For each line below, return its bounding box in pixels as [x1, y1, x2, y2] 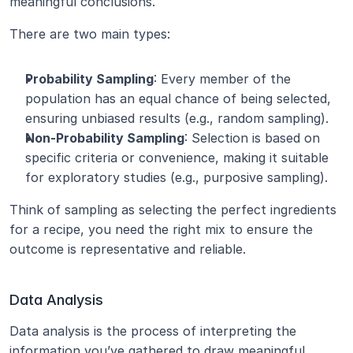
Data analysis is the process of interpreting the [9, 323, 296, 339]
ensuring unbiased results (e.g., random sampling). [25, 110, 329, 126]
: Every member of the [154, 71, 291, 87]
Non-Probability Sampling [25, 130, 184, 146]
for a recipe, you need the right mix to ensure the [9, 221, 313, 237]
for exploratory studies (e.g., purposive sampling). [25, 169, 328, 185]
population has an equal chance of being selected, [25, 91, 331, 106]
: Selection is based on [184, 130, 320, 146]
